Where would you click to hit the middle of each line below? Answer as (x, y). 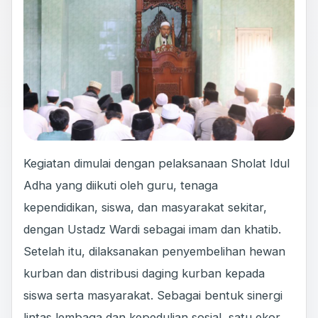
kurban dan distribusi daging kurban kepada (144, 274)
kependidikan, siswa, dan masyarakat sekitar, (145, 208)
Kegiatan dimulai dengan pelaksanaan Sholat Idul (157, 164)
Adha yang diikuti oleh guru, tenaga (121, 186)
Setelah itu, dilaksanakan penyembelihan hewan (154, 252)
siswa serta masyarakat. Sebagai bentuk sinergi (153, 296)
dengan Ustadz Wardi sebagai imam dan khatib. (152, 230)
